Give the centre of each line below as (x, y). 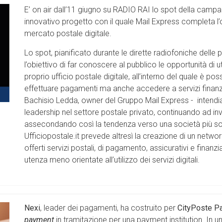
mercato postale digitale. (68, 34)
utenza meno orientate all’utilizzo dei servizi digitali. (112, 160)
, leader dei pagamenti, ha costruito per (109, 208)
